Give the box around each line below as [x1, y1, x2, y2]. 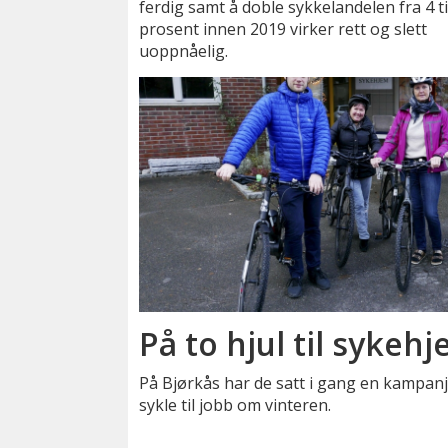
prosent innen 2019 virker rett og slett [139, 18, 428, 41]
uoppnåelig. [139, 40, 229, 63]
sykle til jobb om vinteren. [139, 393, 332, 416]
